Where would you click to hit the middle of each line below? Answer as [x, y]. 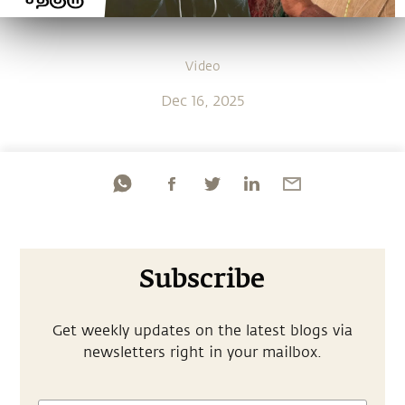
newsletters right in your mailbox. [202, 352]
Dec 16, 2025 [202, 101]
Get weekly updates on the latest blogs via [202, 330]
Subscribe [202, 280]
